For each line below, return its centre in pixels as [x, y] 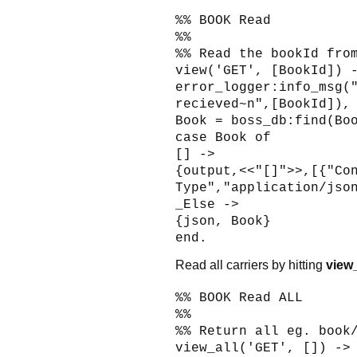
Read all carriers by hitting [251, 264]
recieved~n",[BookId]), [263, 104]
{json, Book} [223, 221]
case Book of [223, 137]
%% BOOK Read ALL [239, 298]
